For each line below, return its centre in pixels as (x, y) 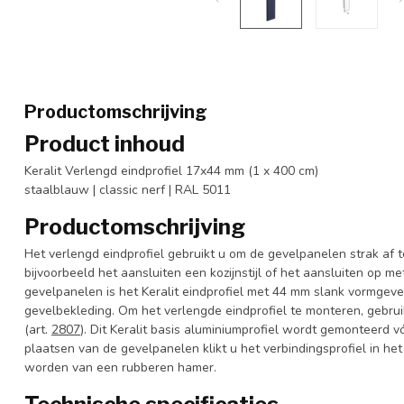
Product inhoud (105, 144)
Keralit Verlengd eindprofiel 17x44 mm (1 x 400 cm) (171, 171)
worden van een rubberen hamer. (120, 367)
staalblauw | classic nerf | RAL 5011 (128, 190)
